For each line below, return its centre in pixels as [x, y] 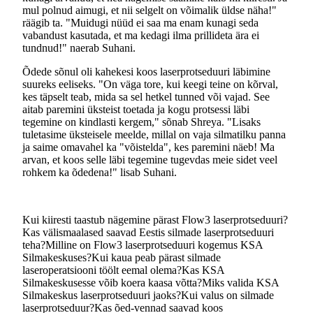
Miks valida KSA [240, 283]
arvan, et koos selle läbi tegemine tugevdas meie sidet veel [150, 160]
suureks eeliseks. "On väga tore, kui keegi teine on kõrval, [150, 85]
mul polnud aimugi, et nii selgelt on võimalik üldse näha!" [150, 10]
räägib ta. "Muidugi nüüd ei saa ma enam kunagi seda [140, 23]
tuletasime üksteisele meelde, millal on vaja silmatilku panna [154, 135]
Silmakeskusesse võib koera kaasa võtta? [112, 283]
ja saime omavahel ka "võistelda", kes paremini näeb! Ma [148, 147]
